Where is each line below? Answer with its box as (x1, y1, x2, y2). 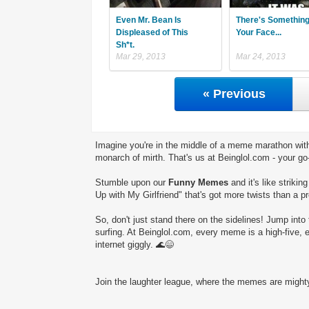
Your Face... (235, 28, 281, 38)
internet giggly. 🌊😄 (95, 239, 174, 250)
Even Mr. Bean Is (116, 15, 181, 26)
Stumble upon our (95, 177, 168, 188)
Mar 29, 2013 (116, 52, 166, 62)
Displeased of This (116, 28, 188, 38)
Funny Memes (168, 177, 228, 188)
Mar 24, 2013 (235, 52, 286, 62)
